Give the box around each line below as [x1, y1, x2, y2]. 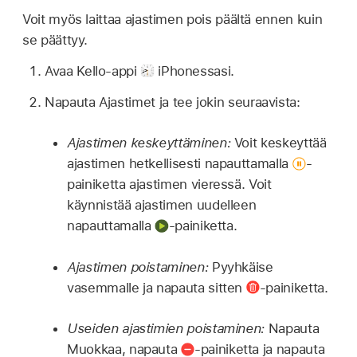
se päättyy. [22, 32, 88, 49]
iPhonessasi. [154, 63, 234, 80]
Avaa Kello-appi [45, 63, 141, 80]
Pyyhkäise [208, 258, 273, 275]
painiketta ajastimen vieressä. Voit [67, 176, 272, 193]
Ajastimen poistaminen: [67, 258, 209, 275]
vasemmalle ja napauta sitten [67, 279, 246, 296]
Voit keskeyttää [230, 135, 327, 151]
